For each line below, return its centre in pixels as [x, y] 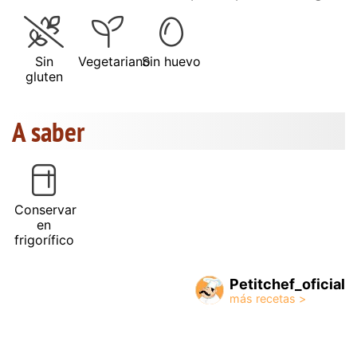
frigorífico [44, 239]
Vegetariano [114, 61]
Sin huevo [171, 61]
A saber [48, 131]
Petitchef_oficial [287, 284]
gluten [44, 76]
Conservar [45, 209]
